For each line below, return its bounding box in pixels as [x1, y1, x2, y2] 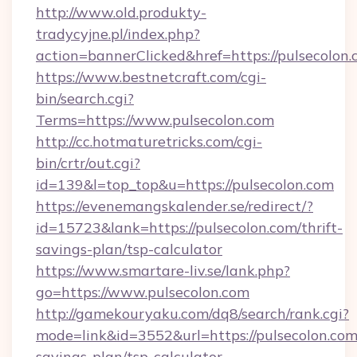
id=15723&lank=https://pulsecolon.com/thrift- [36, 218, 343, 237]
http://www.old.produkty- [36, 3, 206, 22]
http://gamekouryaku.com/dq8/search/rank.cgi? [36, 304, 349, 323]
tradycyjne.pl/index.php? [36, 25, 200, 43]
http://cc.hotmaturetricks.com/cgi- [36, 132, 262, 151]
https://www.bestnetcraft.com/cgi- [36, 68, 266, 86]
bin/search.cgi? [36, 89, 134, 108]
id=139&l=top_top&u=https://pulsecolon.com [36, 175, 334, 194]
